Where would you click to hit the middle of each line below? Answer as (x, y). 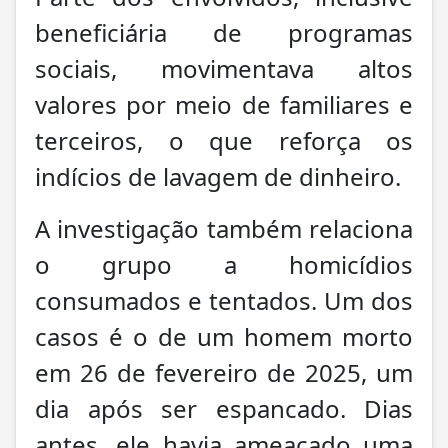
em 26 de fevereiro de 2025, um (224, 372)
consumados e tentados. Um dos (224, 300)
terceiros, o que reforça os (224, 140)
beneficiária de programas (224, 32)
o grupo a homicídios (224, 264)
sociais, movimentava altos (224, 68)
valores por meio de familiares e (224, 104)
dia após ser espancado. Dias (224, 408)
